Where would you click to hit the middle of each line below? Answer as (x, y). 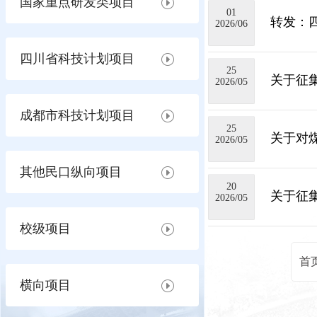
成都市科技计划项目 (77, 115)
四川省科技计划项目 (77, 59)
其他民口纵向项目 (71, 172)
